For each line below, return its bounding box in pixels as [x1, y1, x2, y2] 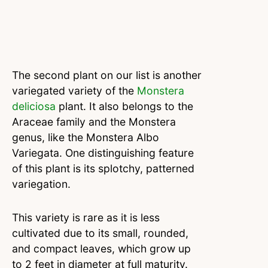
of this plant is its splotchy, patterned [12, 162, 194, 175]
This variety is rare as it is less [12, 211, 160, 224]
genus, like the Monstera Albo [12, 130, 159, 144]
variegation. [12, 177, 71, 190]
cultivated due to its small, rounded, [12, 226, 188, 239]
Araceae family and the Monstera [12, 115, 176, 128]
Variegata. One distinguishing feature [12, 146, 194, 159]
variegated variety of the [12, 84, 137, 97]
